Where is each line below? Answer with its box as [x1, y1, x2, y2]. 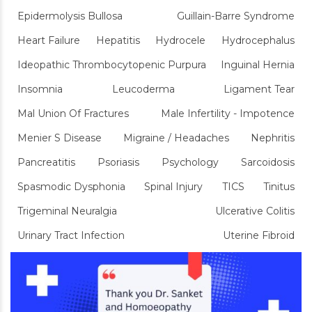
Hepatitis [95, 34, 140, 47]
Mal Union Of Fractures [17, 107, 129, 120]
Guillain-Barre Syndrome [177, 10, 295, 22]
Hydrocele [155, 34, 206, 47]
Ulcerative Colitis [215, 205, 295, 217]
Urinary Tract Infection [17, 229, 125, 242]
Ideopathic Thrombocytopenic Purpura [17, 58, 206, 71]
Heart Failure [17, 34, 80, 47]
